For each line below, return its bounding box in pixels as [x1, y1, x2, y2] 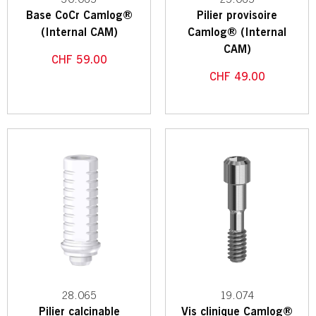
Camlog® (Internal [188, 24, 286, 40]
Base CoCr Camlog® [25, 7, 133, 23]
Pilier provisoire [197, 7, 277, 23]
